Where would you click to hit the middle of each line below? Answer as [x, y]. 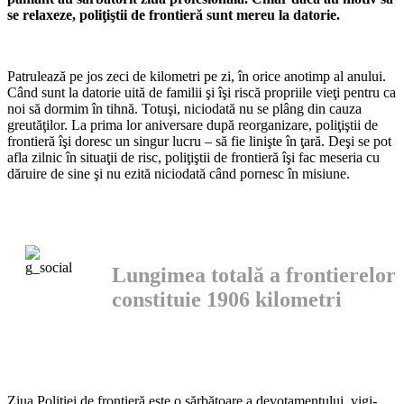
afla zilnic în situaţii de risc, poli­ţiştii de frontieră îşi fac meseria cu [193, 157]
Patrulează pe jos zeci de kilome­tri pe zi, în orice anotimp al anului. [197, 76]
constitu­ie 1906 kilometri [227, 299]
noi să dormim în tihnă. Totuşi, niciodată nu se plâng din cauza [184, 108]
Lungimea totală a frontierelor [254, 275]
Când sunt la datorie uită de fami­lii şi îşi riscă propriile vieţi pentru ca [202, 92]
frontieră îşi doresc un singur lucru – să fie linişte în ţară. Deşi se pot [199, 141]
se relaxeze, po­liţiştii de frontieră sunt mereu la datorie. [174, 14]
